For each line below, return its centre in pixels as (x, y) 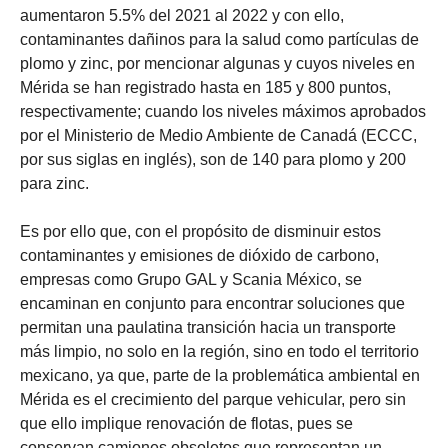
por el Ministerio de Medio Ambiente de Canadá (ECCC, (218, 135)
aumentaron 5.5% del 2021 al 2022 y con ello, (182, 15)
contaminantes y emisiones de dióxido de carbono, (199, 255)
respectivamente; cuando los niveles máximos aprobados (223, 111)
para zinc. (54, 183)
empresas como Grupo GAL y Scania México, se (191, 279)
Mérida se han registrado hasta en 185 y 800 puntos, (205, 87)
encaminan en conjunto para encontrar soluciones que (212, 303)
